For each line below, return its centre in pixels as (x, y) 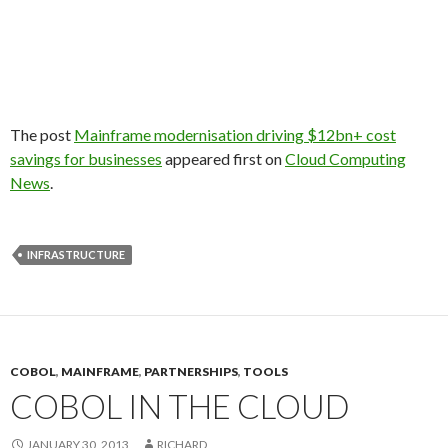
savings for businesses (86, 158)
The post (42, 134)
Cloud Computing (345, 158)
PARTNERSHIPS (191, 371)
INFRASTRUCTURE (76, 254)
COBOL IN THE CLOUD (180, 406)
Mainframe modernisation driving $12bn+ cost (235, 134)
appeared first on (223, 158)
